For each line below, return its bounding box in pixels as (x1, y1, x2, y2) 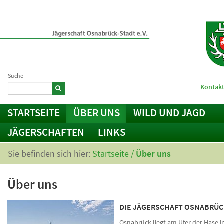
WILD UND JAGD (133, 106, 205, 119)
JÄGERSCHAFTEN (7, 125, 84, 139)
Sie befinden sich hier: (8, 148, 92, 159)
